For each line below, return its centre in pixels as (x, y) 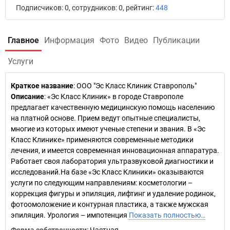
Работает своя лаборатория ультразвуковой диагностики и (112, 161)
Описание (27, 97)
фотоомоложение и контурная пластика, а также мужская (110, 204)
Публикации (176, 40)
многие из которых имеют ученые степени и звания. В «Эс (108, 129)
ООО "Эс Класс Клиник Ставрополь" (137, 86)
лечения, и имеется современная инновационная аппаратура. (115, 150)
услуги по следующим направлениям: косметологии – (102, 183)
